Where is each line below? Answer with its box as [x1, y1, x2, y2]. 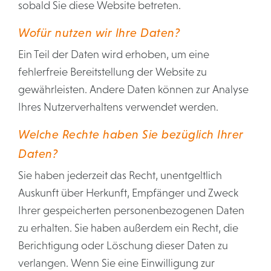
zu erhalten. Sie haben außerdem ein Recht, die [18, 222, 238, 234]
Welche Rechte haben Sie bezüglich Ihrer [18, 128, 244, 141]
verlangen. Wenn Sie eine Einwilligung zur [18, 257, 215, 269]
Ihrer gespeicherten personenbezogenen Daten [18, 204, 244, 217]
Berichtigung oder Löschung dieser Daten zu [18, 240, 228, 252]
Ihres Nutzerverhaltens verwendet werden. [18, 101, 218, 113]
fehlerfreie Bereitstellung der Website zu [18, 66, 207, 78]
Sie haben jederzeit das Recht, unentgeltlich [18, 169, 222, 181]
